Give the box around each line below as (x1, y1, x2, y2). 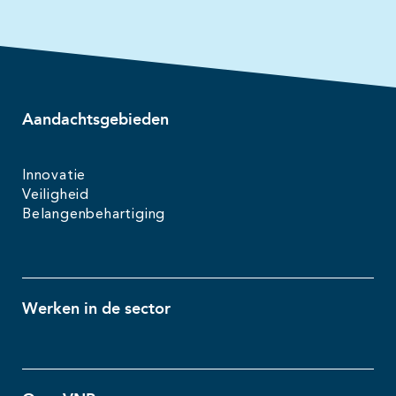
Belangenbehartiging (22, 208, 166, 223)
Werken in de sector (22, 298, 171, 318)
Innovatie (22, 169, 87, 184)
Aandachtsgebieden (22, 109, 169, 129)
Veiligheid (22, 188, 89, 203)
